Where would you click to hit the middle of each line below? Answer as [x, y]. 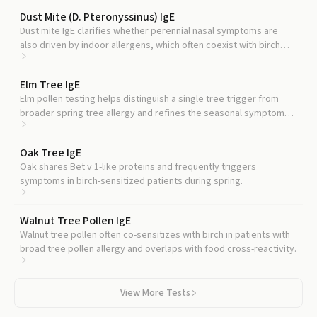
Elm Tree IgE [50, 85]
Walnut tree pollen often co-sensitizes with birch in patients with [155, 235]
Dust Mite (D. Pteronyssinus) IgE [97, 17]
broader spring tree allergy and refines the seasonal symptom [152, 113]
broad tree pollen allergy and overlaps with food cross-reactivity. [158, 249]
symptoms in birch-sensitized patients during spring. [131, 181]
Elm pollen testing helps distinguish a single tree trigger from [149, 99]
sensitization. [48, 59]
